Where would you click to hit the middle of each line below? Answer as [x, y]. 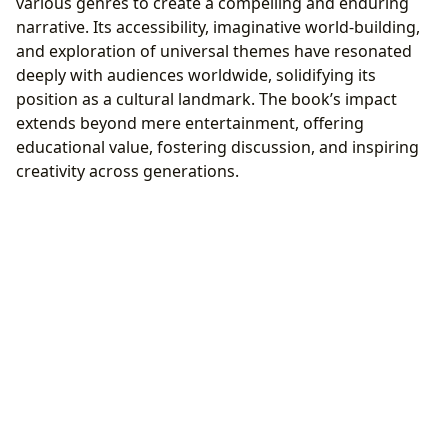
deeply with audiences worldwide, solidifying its [196, 75]
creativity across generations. [127, 171]
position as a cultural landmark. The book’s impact [206, 99]
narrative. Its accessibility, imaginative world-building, [218, 27]
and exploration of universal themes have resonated [214, 51]
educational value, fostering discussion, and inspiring [217, 147]
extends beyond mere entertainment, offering [190, 123]
